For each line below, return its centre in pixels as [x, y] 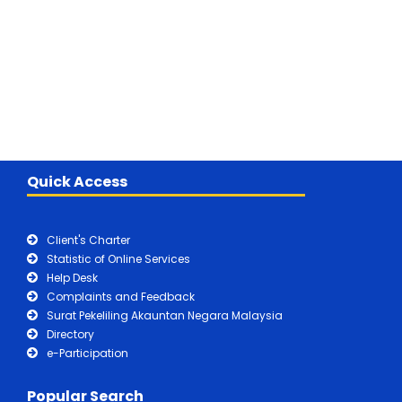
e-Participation [87, 353]
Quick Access [77, 181]
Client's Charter [88, 240]
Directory [70, 334]
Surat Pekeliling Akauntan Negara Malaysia [165, 315]
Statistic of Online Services [118, 258]
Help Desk [72, 277]
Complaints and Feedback [121, 296]
